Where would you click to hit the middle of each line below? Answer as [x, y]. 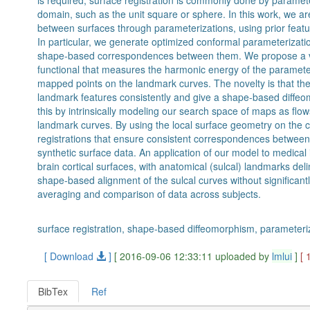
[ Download [71, 256]
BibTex [53, 291]
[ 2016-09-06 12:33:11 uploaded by [193, 256]
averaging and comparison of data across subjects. [149, 194]
